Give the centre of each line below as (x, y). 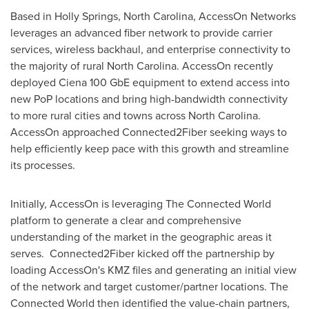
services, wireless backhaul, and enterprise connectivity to (150, 49)
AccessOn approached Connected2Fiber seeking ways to (149, 132)
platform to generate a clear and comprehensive (126, 220)
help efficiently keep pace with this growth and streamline (150, 149)
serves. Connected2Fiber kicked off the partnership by (142, 253)
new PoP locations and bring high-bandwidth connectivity (149, 99)
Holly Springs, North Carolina (124, 16)
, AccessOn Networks (245, 16)
